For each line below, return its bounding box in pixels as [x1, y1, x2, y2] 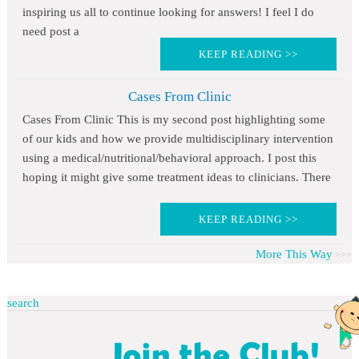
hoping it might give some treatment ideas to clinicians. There [22, 171, 331, 184]
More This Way [256, 248, 333, 261]
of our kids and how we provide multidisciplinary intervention [22, 132, 333, 146]
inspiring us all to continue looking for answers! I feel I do [22, 6, 314, 19]
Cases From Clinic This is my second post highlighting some [22, 113, 325, 127]
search [6, 296, 39, 310]
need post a [22, 25, 79, 38]
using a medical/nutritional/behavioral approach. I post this [22, 151, 317, 165]
